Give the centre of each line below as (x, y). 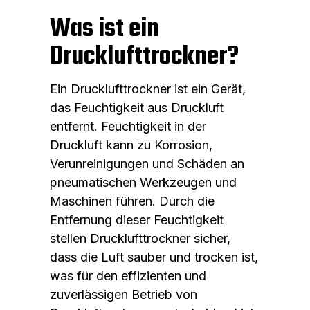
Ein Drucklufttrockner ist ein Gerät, (148, 89)
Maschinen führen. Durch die (132, 201)
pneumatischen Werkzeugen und (143, 182)
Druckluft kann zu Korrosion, (131, 145)
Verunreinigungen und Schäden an (147, 163)
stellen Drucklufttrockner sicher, (140, 238)
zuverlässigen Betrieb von (124, 294)
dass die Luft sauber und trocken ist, (154, 257)
